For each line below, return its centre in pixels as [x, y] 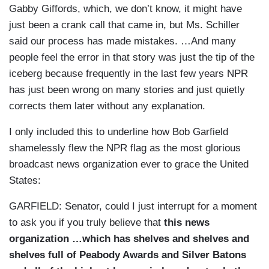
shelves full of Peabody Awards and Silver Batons [128, 255]
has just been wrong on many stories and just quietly [127, 90]
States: [25, 181]
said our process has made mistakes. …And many [122, 41]
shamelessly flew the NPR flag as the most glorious [125, 148]
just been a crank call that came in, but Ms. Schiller [124, 25]
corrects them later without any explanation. [107, 106]
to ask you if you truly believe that [85, 223]
